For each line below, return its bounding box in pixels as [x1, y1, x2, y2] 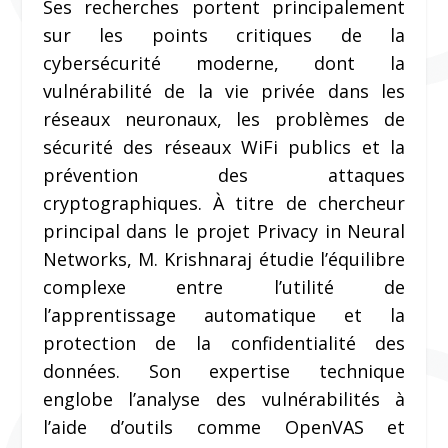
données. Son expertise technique [42, 359, 406, 384]
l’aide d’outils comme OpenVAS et [42, 415, 406, 440]
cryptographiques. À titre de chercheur [42, 191, 406, 216]
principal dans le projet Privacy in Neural [42, 219, 406, 244]
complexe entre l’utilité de [42, 275, 406, 300]
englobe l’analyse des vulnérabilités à [42, 387, 406, 412]
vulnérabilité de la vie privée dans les [42, 79, 406, 104]
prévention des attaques [42, 163, 406, 188]
